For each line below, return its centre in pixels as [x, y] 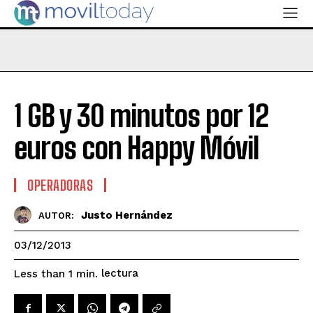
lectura [120, 274]
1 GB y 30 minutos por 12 [141, 116]
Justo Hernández [127, 215]
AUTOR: [56, 215]
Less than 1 [43, 274]
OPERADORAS [60, 185]
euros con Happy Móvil [137, 148]
